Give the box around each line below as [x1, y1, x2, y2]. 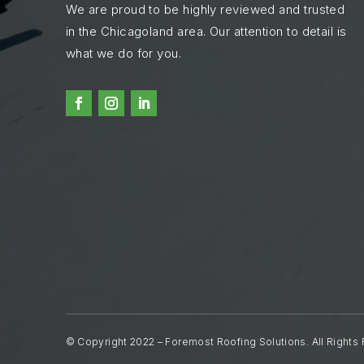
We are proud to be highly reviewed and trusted [65, 2, 345, 18]
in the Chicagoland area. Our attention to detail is [65, 24, 347, 40]
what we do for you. [65, 45, 182, 62]
